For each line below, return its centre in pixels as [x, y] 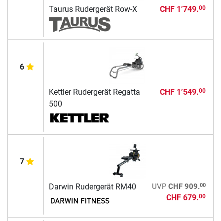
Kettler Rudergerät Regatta [94, 92]
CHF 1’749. [179, 9]
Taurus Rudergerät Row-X [93, 9]
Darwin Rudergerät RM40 [92, 186]
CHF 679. [182, 197]
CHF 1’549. [179, 92]
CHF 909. [184, 186]
